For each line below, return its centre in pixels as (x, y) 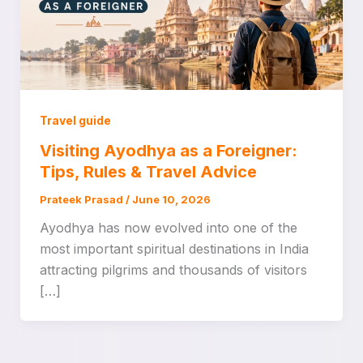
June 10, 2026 (171, 200)
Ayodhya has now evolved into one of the (168, 228)
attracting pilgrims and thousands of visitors (173, 270)
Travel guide (75, 120)
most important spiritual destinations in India (174, 249)
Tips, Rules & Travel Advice (148, 172)
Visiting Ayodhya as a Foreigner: (168, 151)
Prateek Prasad (82, 200)
